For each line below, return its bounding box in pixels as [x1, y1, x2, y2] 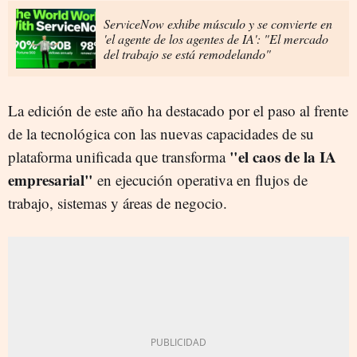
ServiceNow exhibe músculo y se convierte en [104, 14, 332, 32]
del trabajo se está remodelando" [104, 45, 271, 62]
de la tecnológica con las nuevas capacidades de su [8, 123, 314, 143]
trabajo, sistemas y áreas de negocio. [8, 192, 227, 213]
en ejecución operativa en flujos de [97, 169, 308, 190]
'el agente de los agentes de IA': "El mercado [104, 29, 328, 47]
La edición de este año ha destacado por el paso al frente [8, 100, 348, 120]
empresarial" [8, 168, 97, 190]
